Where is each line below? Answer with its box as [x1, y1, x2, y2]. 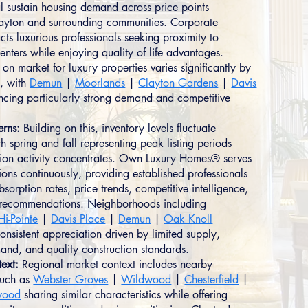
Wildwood [121, 272, 172, 287]
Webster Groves [33, 272, 109, 287]
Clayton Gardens [138, 76, 219, 90]
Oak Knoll [164, 212, 213, 226]
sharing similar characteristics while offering [21, 287, 228, 302]
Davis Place [51, 212, 106, 226]
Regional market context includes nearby [19, 257, 213, 272]
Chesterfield [184, 272, 239, 287]
